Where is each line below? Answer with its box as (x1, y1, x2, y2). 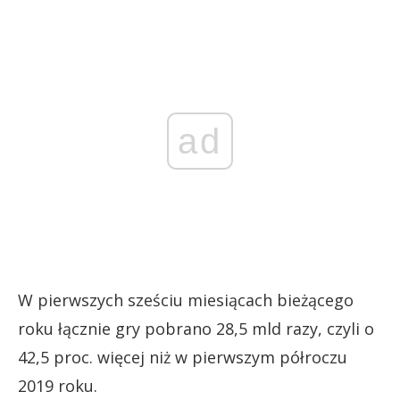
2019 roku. (18, 375, 97, 396)
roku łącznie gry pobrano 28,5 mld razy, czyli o (18, 318, 374, 339)
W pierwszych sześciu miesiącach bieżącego (18, 289, 354, 311)
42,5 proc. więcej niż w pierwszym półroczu (18, 346, 347, 368)
